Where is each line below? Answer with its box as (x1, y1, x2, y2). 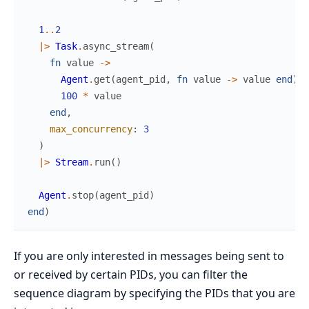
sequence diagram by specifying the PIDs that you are (14, 286, 295, 301)
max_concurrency (50, 123, 132, 135)
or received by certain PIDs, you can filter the (14, 267, 248, 283)
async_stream (83, 41, 149, 52)
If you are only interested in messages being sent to (14, 248, 284, 264)
